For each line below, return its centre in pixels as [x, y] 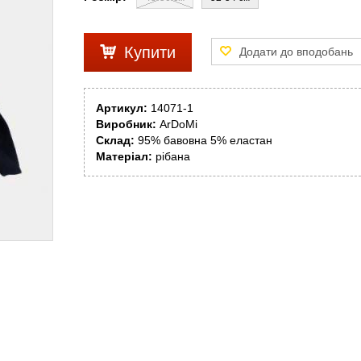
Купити [150, 52]
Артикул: [122, 108]
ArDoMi [178, 124]
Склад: [117, 140]
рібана [173, 156]
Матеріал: [126, 156]
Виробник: [128, 124]
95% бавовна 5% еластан [205, 140]
